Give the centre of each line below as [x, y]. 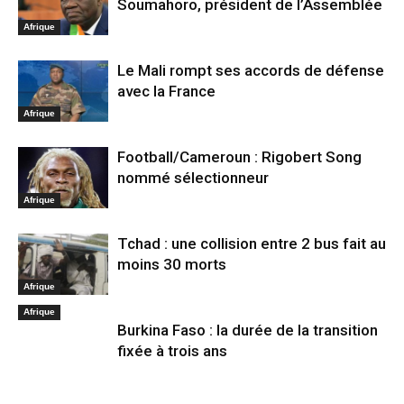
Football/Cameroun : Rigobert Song [239, 156]
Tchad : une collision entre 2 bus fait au [252, 243]
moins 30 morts [172, 264]
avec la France [166, 91]
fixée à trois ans [172, 350]
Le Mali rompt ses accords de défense [251, 70]
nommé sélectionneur [193, 177]
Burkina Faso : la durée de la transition [248, 330]
